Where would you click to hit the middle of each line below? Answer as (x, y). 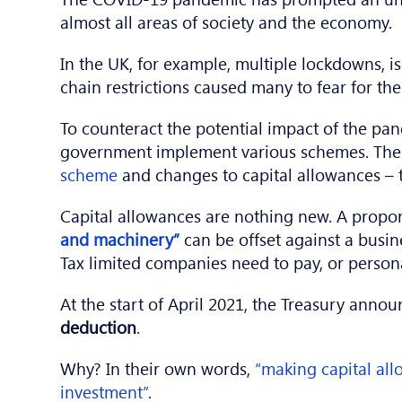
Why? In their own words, (158, 368)
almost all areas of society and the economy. (227, 22)
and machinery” (120, 239)
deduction (99, 327)
